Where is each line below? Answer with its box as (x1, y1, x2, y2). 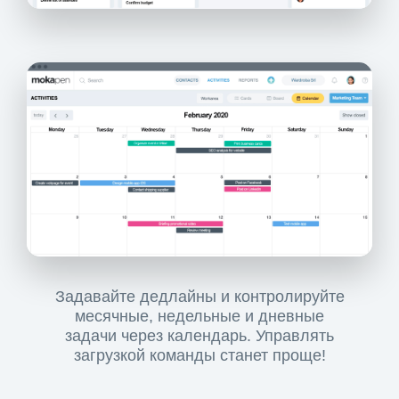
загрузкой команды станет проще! (73, 346, 326, 364)
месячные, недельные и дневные (75, 306, 324, 325)
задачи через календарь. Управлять (65, 326, 334, 345)
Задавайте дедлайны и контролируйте (54, 287, 345, 305)
